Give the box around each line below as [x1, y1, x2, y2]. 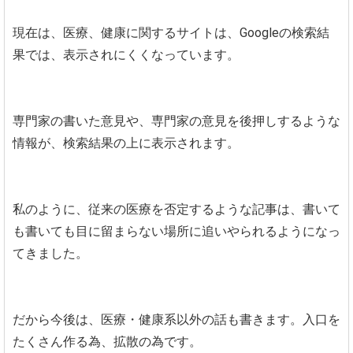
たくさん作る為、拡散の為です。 [13, 333, 202, 349]
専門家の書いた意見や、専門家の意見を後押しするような [13, 113, 340, 128]
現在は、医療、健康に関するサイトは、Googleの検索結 [13, 24, 329, 40]
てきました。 [13, 245, 88, 261]
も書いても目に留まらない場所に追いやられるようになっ [13, 223, 340, 239]
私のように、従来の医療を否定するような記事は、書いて [13, 201, 340, 217]
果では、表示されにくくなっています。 [13, 46, 240, 62]
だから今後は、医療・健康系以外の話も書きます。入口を [13, 311, 340, 327]
